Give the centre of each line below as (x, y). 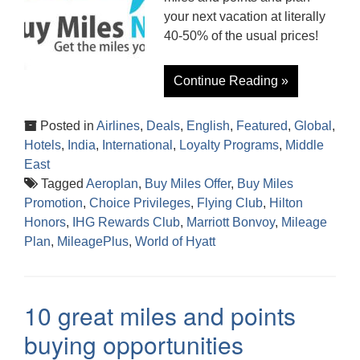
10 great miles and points (160, 315)
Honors (45, 222)
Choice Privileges (140, 202)
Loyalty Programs (229, 145)
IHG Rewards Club (126, 222)
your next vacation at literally (245, 16)
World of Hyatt (175, 241)
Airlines (118, 125)
